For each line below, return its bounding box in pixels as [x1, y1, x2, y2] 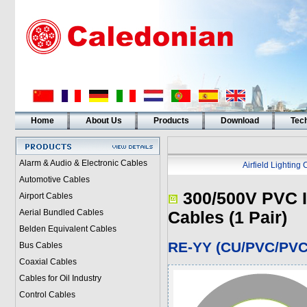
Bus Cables [19, 241, 62, 250]
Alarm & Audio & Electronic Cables [19, 158, 147, 168]
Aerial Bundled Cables [19, 208, 103, 217]
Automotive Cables [19, 175, 90, 184]
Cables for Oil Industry [19, 273, 101, 283]
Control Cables [19, 290, 75, 299]
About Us [85, 116, 122, 125]
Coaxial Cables [19, 257, 77, 267]
